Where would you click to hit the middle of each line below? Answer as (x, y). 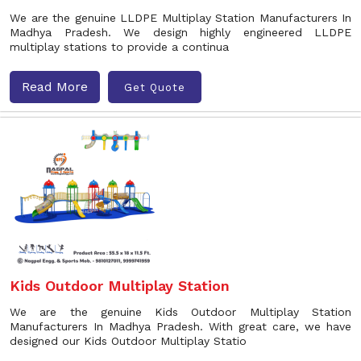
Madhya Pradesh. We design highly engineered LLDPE (180, 32)
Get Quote (155, 87)
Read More (55, 87)
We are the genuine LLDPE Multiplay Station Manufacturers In (180, 18)
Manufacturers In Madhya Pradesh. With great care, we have (180, 326)
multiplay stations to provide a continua (119, 47)
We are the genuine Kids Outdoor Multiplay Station (180, 312)
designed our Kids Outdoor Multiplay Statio (128, 341)
